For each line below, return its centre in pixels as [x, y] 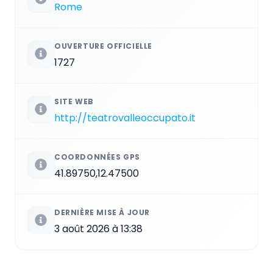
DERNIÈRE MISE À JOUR [102, 212]
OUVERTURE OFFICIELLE [103, 46]
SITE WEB [74, 101]
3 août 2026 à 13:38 [98, 229]
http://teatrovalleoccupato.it [125, 118]
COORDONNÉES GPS [97, 157]
